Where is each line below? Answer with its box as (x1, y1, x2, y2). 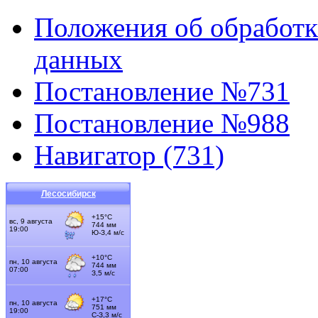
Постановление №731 (34, 76, 290, 107)
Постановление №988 (34, 108, 290, 139)
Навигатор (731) (34, 140, 224, 171)
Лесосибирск (40, 189, 96, 199)
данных (34, 44, 123, 75)
